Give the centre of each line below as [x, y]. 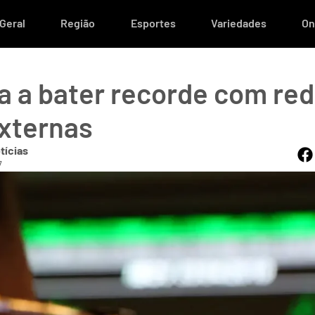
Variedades [238, 23]
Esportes [153, 23]
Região [78, 23]
